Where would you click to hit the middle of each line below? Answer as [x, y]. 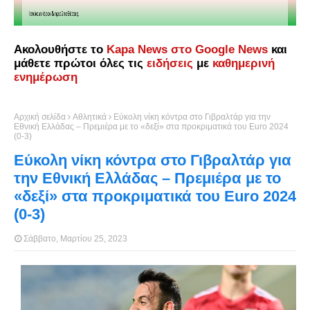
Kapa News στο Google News [187, 49]
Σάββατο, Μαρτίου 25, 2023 [75, 239]
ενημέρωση [46, 77]
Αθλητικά [90, 117]
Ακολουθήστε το [60, 49]
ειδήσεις [170, 63]
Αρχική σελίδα [40, 117]
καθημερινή [244, 63]
